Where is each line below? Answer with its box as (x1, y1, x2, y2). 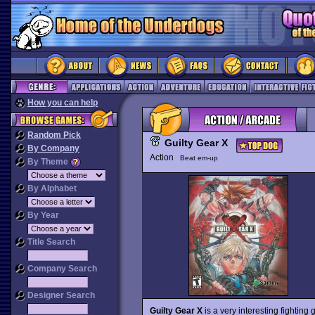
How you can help (27, 98, 98, 108)
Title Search (25, 237, 75, 247)
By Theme (25, 157, 70, 167)
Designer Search (25, 290, 95, 300)
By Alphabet (25, 184, 77, 193)
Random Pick (27, 130, 81, 140)
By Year (25, 210, 59, 220)
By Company (27, 143, 79, 153)
